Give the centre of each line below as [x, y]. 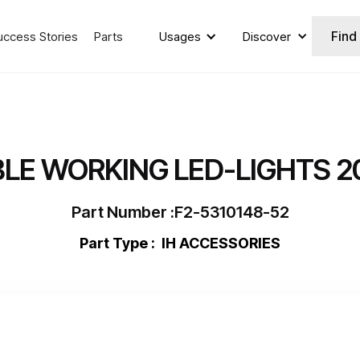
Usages [180, 36]
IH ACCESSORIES [221, 243]
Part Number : [123, 212]
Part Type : [121, 243]
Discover [266, 36]
